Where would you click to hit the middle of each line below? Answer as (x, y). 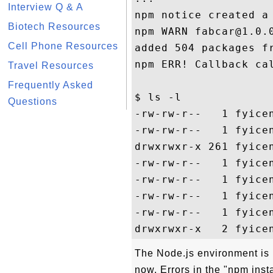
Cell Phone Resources (63, 46)
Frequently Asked (51, 85)
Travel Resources (51, 66)
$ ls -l (175, 97)
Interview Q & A (46, 7)
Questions (33, 101)
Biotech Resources (54, 27)
